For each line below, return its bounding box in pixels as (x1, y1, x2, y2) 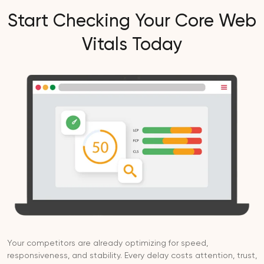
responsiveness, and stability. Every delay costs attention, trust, (7, 252, 257, 260)
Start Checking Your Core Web (8, 12, 256, 31)
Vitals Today (82, 36, 182, 54)
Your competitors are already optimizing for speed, (7, 239, 208, 248)
